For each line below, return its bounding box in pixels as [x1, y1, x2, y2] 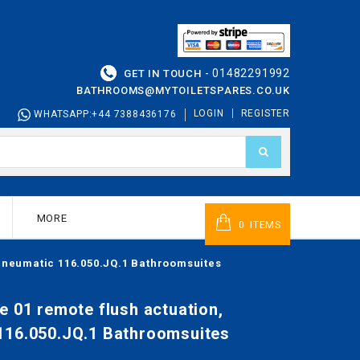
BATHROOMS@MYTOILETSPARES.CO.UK [76, 84, 290, 96]
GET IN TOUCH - [124, 67, 210, 80]
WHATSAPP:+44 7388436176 [31, 108, 177, 120]
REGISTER [240, 107, 290, 119]
